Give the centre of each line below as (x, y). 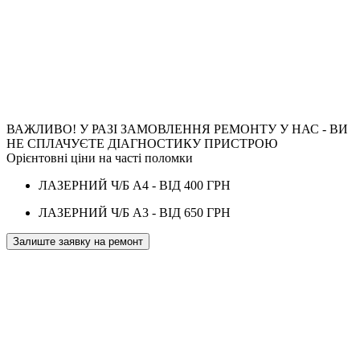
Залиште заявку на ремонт (78, 241)
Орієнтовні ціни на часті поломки (100, 157)
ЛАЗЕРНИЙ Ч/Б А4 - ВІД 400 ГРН (135, 185)
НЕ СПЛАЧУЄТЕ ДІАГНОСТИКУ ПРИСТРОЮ (142, 143)
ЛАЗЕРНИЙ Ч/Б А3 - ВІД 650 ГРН (135, 212)
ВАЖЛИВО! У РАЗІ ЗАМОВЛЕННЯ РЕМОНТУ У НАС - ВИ (177, 129)
